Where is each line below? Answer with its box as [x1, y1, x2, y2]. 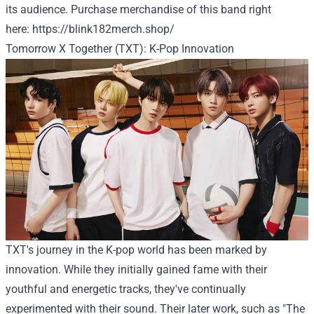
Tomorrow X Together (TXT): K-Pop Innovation [6, 41, 234, 55]
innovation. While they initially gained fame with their [6, 262, 267, 276]
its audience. [6, 2, 71, 16]
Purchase [71, 2, 117, 16]
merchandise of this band [117, 2, 249, 16]
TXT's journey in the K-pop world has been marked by [6, 243, 267, 257]
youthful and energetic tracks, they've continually [6, 282, 246, 296]
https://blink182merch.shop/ [29, 22, 175, 36]
